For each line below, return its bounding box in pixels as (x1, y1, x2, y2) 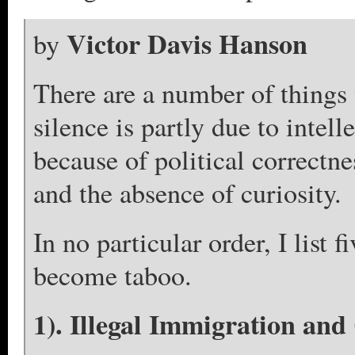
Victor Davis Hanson (67, 24, 307, 63)
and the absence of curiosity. (33, 174, 342, 211)
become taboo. (33, 257, 192, 293)
